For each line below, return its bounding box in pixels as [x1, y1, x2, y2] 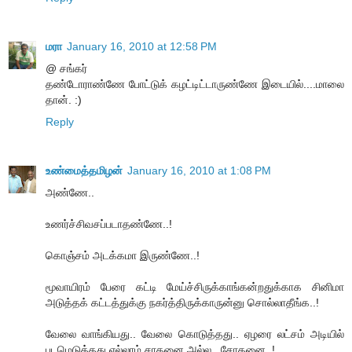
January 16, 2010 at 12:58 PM [67, 39, 217, 53]
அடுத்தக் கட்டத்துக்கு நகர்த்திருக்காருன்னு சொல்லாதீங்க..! [46, 295, 319, 309]
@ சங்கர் [46, 61, 87, 75]
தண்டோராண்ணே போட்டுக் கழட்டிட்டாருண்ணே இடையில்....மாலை [46, 77, 344, 90]
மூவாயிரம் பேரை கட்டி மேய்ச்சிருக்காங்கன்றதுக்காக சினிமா [46, 280, 344, 293]
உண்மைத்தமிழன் [46, 163, 123, 177]
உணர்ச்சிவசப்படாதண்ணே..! [46, 217, 172, 230]
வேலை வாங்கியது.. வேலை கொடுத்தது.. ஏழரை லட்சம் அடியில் [46, 327, 344, 340]
